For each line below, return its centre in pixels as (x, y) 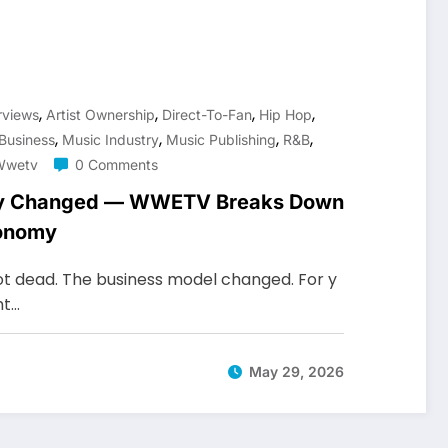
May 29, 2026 (296, 372)
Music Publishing (221, 139)
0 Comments (116, 164)
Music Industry (110, 139)
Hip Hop (285, 114)
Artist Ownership (100, 114)
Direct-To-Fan (207, 114)
